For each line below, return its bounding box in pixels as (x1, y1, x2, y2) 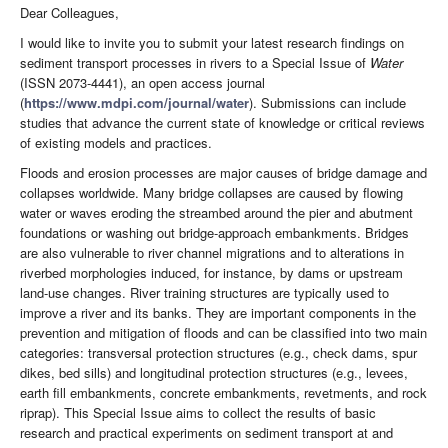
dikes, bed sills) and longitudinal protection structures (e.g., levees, (20, 363, 408, 383)
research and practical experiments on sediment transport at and (20, 423, 393, 443)
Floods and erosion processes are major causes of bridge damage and (20, 163, 427, 183)
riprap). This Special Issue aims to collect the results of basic (20, 403, 376, 423)
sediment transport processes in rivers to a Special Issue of (20, 53, 370, 73)
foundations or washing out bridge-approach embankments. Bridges (20, 223, 409, 243)
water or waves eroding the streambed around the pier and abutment (20, 203, 413, 223)
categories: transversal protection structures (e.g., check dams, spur (20, 343, 417, 363)
